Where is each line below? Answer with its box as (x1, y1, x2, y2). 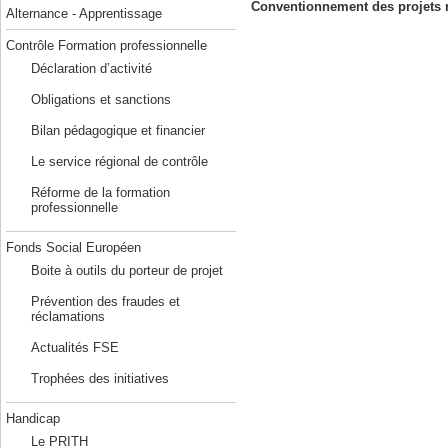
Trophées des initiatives (30, 371, 169, 386)
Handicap (5, 411, 60, 426)
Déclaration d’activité (30, 61, 152, 76)
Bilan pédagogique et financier (30, 123, 205, 138)
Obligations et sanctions (30, 92, 171, 107)
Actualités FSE (30, 340, 119, 355)
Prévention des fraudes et (30, 294, 180, 309)
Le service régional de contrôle (30, 154, 208, 169)
